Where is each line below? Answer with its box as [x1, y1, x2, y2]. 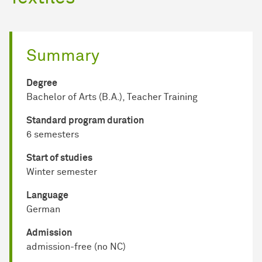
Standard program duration [26, 116, 144, 126]
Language [26, 191, 68, 201]
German [26, 205, 60, 215]
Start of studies [26, 153, 92, 163]
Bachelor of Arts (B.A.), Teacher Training [26, 92, 198, 102]
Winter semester [26, 167, 97, 177]
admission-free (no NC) [26, 242, 126, 252]
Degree [26, 78, 57, 88]
